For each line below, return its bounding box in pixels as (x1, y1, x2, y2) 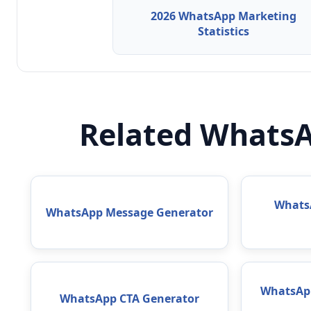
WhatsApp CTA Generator (60, 291, 200, 307)
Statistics (198, 24, 249, 40)
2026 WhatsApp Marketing (151, 8, 296, 24)
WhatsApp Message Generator (46, 205, 214, 221)
